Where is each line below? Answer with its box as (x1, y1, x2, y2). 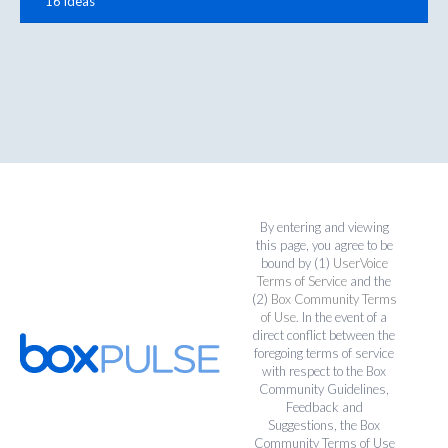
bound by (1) (260, 254, 333, 271)
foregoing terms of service (254, 344, 394, 361)
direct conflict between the (253, 326, 395, 343)
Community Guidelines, (259, 380, 389, 397)
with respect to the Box (262, 362, 386, 379)
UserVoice (332, 254, 388, 271)
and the (347, 272, 391, 289)
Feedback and (285, 398, 363, 415)
